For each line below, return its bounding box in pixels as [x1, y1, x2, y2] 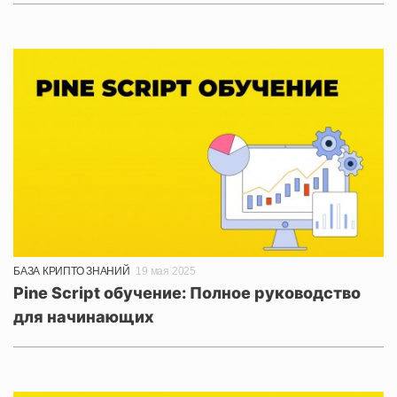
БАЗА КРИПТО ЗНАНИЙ [13, 264, 130, 277]
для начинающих [13, 307, 154, 326]
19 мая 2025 [136, 264, 196, 277]
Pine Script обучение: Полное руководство [13, 283, 361, 302]
